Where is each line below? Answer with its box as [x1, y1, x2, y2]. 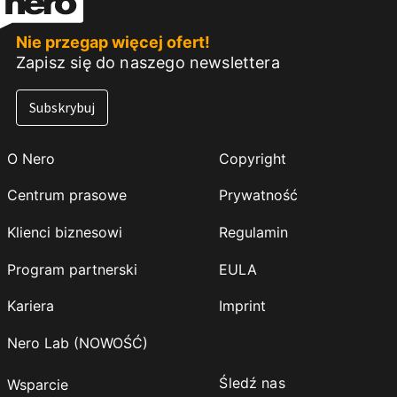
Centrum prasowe [7, 186, 128, 205]
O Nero [7, 149, 56, 167]
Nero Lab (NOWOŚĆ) [7, 333, 149, 352]
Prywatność [219, 186, 299, 205]
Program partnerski [7, 260, 138, 278]
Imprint [219, 297, 267, 315]
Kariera [7, 297, 55, 315]
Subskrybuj [28, 97, 95, 116]
